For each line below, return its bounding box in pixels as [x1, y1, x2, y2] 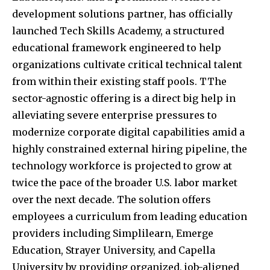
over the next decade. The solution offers [12, 193, 211, 206]
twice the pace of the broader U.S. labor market [12, 177, 237, 189]
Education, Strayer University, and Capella [12, 244, 215, 257]
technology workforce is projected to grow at [12, 160, 232, 172]
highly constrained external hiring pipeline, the [12, 143, 247, 155]
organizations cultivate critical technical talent [12, 58, 242, 71]
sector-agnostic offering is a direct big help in [12, 92, 236, 105]
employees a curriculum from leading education [12, 210, 247, 223]
